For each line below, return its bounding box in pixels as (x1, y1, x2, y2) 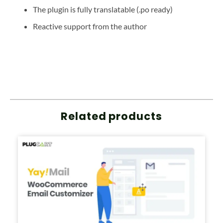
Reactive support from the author (32, 21, 147, 31)
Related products (61, 109, 162, 123)
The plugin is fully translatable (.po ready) (32, 4, 173, 14)
